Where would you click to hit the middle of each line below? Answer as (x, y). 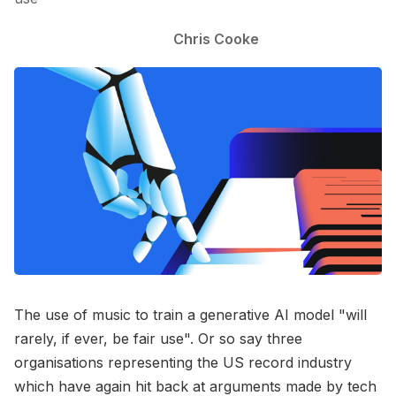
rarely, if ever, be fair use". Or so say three (158, 338)
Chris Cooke (216, 38)
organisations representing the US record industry (183, 362)
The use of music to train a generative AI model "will (190, 314)
